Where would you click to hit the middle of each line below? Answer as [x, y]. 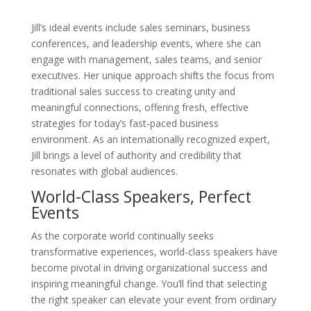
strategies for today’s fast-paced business [125, 124]
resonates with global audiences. [104, 171]
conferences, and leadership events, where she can [146, 44]
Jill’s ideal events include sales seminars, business [141, 28]
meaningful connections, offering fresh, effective [140, 108]
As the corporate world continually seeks [122, 236]
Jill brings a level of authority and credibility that [136, 155]
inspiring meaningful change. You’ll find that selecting [149, 284]
